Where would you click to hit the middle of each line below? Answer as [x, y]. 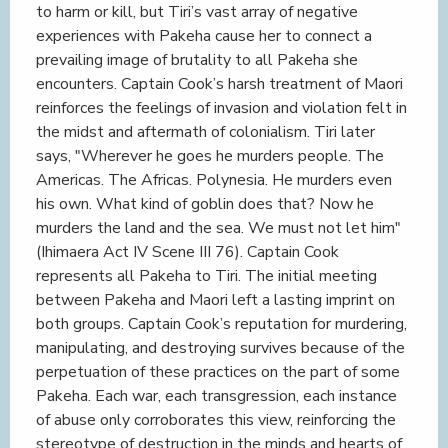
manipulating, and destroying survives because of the [220, 348]
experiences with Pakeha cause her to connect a [204, 36]
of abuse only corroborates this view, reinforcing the [216, 420]
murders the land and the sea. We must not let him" [218, 228]
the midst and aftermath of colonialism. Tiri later [205, 132]
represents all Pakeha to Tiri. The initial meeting [206, 276]
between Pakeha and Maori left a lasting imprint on [215, 300]
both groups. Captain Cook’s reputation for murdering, [221, 324]
